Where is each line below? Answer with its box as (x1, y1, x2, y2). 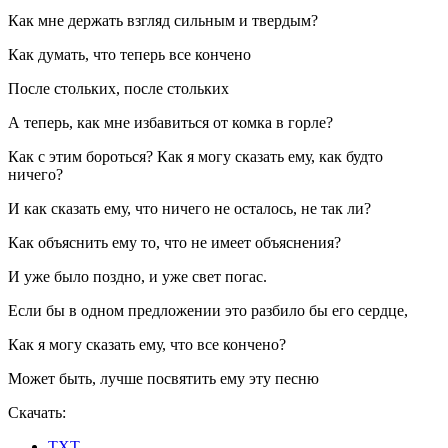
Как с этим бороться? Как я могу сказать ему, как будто (8, 148, 383, 166)
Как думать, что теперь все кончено (8, 46, 251, 64)
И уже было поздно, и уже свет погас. (8, 268, 267, 286)
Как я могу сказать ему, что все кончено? (8, 336, 286, 354)
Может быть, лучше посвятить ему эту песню (8, 370, 319, 388)
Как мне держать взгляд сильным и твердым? (8, 12, 318, 30)
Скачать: (8, 404, 66, 422)
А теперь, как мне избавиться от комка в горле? (8, 114, 333, 132)
